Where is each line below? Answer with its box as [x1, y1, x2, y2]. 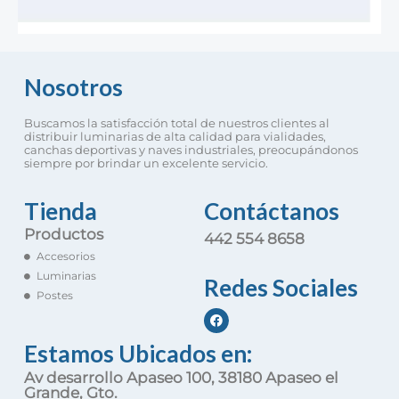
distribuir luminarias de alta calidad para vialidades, [24, 129, 326, 144]
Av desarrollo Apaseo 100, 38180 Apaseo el [24, 369, 338, 387]
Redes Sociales [204, 273, 358, 303]
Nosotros [24, 73, 123, 102]
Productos [24, 225, 103, 244]
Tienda [24, 197, 97, 226]
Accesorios [36, 249, 95, 264]
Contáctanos [204, 197, 339, 226]
